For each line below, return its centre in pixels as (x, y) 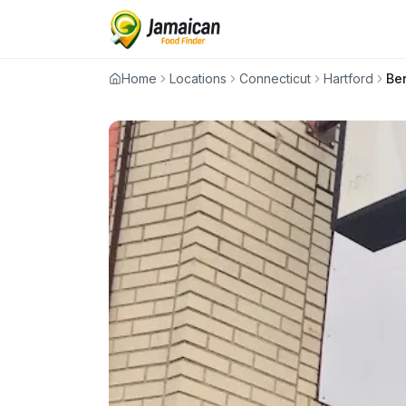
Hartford (348, 78)
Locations (198, 78)
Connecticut (275, 78)
